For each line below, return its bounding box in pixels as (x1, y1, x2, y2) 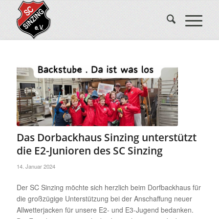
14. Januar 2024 (16, 162, 55, 170)
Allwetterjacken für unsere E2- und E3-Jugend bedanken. (16, 204, 194, 215)
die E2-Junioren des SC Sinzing (16, 143, 163, 157)
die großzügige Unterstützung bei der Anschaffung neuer (16, 193, 192, 203)
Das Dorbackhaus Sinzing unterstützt (16, 130, 197, 144)
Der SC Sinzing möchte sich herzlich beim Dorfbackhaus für (16, 182, 201, 192)
